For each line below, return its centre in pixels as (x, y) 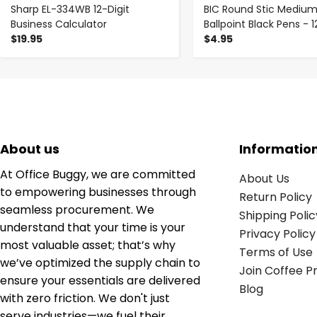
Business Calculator (59, 24)
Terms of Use (276, 252)
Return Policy (275, 197)
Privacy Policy (277, 234)
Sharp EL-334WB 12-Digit (70, 9)
